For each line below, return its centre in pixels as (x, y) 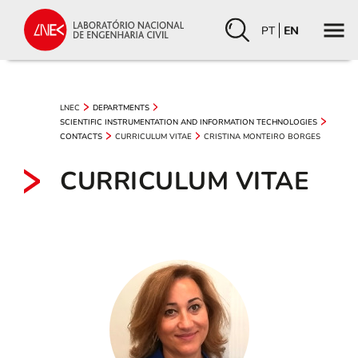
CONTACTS (81, 136)
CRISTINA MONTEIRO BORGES (263, 136)
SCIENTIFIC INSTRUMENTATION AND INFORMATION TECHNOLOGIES (189, 122)
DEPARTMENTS (121, 107)
